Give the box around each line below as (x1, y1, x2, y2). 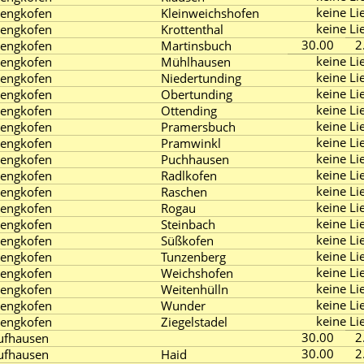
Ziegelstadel (161, 314, 227, 330)
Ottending (161, 102, 217, 119)
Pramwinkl (161, 135, 221, 151)
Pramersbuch (161, 119, 236, 135)
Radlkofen (161, 167, 217, 184)
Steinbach (161, 216, 215, 232)
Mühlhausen (161, 54, 231, 70)
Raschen (161, 184, 207, 200)
